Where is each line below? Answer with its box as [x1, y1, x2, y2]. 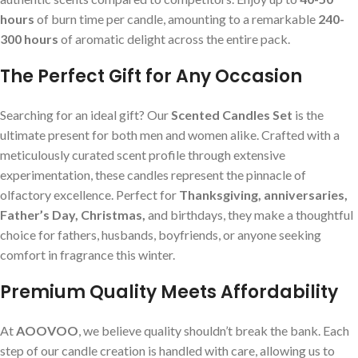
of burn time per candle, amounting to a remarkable [34, 10, 318, 26]
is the [292, 106, 324, 122]
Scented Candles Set [171, 106, 292, 122]
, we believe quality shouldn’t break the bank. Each [78, 322, 349, 338]
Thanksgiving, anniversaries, [179, 186, 348, 202]
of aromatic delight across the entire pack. [58, 30, 290, 46]
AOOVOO [16, 322, 78, 338]
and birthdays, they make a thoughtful [145, 206, 353, 222]
